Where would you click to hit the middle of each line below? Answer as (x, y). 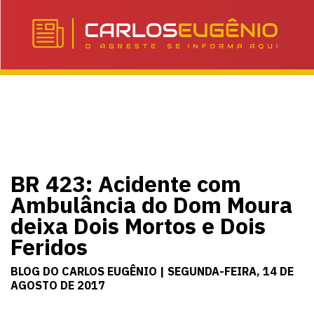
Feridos (49, 247)
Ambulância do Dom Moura (151, 205)
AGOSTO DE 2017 (58, 286)
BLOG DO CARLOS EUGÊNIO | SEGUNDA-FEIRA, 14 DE (152, 272)
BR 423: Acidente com (126, 184)
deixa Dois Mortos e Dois (138, 226)
